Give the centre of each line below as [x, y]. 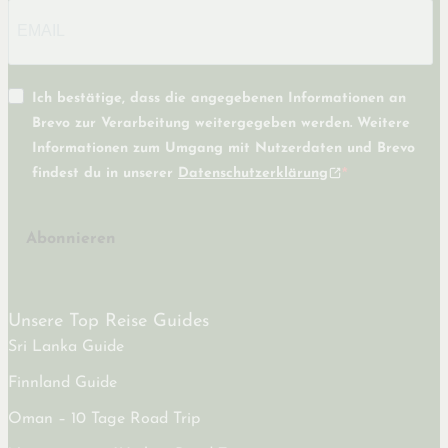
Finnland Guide [62, 382]
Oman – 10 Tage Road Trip [104, 418]
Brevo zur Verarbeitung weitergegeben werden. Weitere [221, 123]
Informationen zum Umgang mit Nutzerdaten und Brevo [223, 148]
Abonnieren [71, 239]
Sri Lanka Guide [66, 346]
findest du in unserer [105, 173]
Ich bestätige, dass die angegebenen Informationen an [219, 98]
